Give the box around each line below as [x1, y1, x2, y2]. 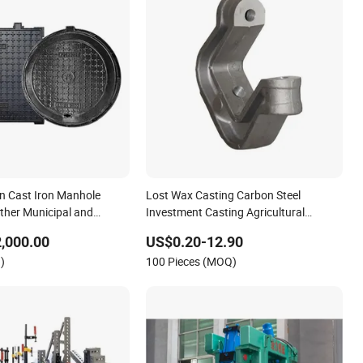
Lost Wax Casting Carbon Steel [146, 187, 301, 203]
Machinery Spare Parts [146, 221, 261, 237]
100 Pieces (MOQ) [146, 254, 237, 270]
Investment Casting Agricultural [146, 204, 305, 220]
